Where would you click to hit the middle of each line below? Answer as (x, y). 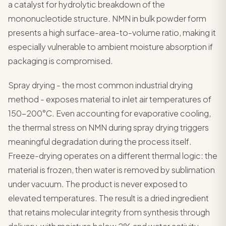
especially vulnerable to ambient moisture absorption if (110, 47)
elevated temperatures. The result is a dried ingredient (108, 198)
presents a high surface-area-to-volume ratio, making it (112, 33)
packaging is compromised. (61, 61)
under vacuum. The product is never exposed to (98, 184)
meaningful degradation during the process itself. (100, 142)
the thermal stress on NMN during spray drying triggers (108, 127)
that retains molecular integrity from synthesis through (109, 212)
